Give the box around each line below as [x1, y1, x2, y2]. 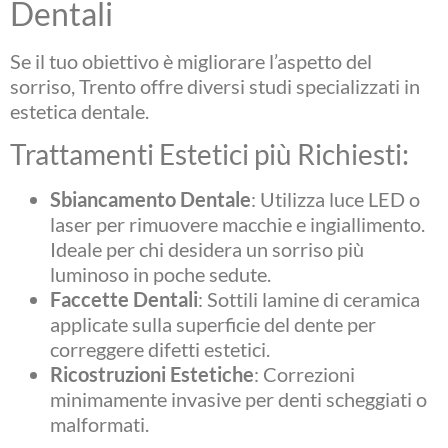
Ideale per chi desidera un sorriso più [50, 237, 364, 262]
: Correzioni [254, 362, 355, 387]
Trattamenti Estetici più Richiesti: [10, 137, 409, 172]
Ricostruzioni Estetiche [50, 362, 254, 387]
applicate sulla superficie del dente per [50, 312, 376, 337]
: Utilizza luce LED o [251, 187, 420, 212]
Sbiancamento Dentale [50, 187, 251, 212]
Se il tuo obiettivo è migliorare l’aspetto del [10, 48, 372, 73]
